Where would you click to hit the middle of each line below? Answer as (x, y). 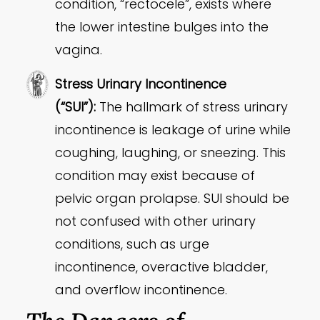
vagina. (79, 50)
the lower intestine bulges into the (162, 27)
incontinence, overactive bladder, (162, 267)
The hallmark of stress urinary (192, 107)
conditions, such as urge (132, 244)
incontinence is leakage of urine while (173, 130)
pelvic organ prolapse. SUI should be (172, 199)
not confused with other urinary (156, 221)
